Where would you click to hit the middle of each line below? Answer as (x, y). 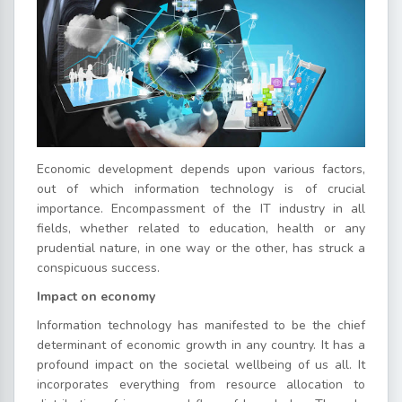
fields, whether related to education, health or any (201, 228)
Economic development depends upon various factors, (201, 169)
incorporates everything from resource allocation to (201, 385)
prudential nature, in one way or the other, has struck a (201, 248)
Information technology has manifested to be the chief (201, 325)
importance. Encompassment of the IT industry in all (201, 209)
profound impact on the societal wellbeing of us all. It (201, 365)
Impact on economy (96, 297)
